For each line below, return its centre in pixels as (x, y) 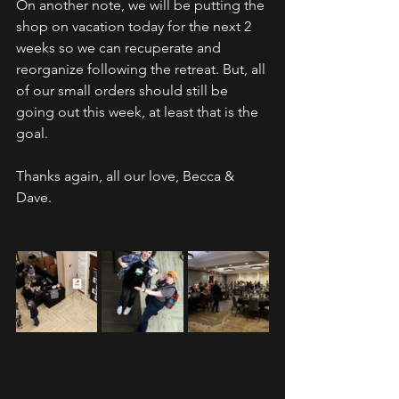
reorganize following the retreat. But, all (142, 69)
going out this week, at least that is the (139, 112)
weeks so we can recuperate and (120, 48)
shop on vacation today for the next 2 (135, 26)
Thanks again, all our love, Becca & (127, 176)
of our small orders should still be (124, 90)
